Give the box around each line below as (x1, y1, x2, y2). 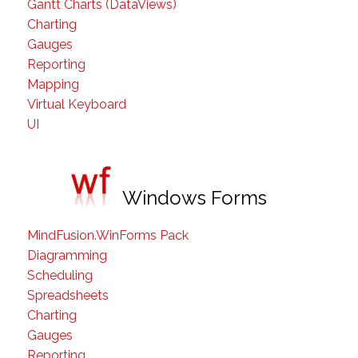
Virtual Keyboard (27, 97, 126, 112)
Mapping (27, 77, 79, 92)
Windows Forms (122, 186, 267, 209)
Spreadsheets (27, 288, 109, 303)
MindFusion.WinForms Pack (27, 228, 189, 243)
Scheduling (27, 268, 93, 283)
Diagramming (27, 248, 107, 263)
